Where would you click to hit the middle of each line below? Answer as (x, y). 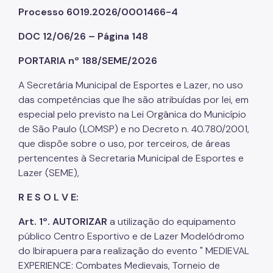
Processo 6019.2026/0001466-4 (98, 12)
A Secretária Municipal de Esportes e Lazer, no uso (131, 85)
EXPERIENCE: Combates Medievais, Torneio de (119, 265)
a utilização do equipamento (172, 221)
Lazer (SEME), (49, 172)
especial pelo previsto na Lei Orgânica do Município (132, 114)
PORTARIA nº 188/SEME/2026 (88, 60)
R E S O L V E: (48, 197)
